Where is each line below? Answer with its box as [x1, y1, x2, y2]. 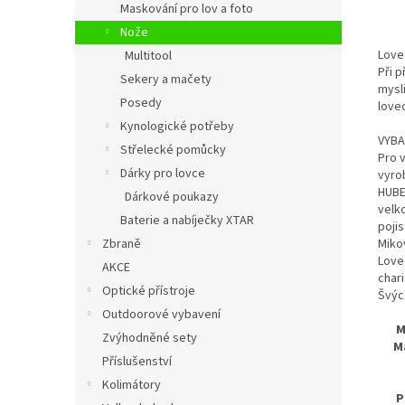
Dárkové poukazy [125, 188, 219, 206]
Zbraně [102, 235, 141, 253]
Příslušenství [102, 353, 172, 371]
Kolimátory [102, 376, 161, 394]
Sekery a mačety [120, 71, 212, 89]
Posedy [120, 94, 162, 112]
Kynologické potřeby [120, 118, 234, 136]
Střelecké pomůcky [120, 141, 226, 159]
